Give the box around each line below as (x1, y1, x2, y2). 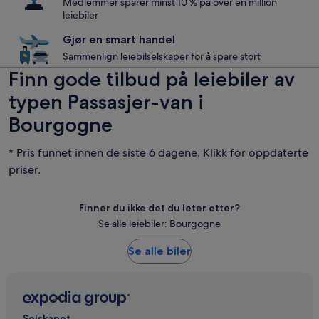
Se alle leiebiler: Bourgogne (98, 217, 221, 230)
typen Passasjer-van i (9, 90, 204, 114)
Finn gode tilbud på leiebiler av (9, 67, 295, 91)
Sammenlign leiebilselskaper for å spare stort (63, 50, 261, 63)
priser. (9, 162, 41, 177)
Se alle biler (128, 244, 191, 258)
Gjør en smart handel (63, 33, 175, 46)
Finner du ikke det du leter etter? (79, 202, 240, 214)
